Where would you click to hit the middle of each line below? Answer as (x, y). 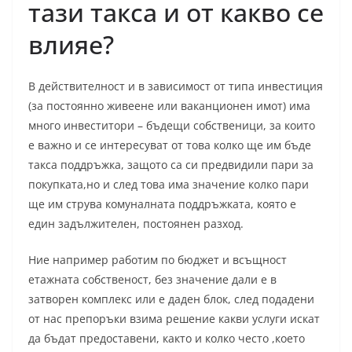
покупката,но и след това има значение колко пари (169, 185)
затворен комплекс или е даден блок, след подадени (171, 299)
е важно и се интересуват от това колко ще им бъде (170, 145)
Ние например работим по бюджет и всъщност (158, 260)
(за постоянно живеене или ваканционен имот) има (169, 106)
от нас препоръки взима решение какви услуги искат (174, 319)
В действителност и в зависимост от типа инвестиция (176, 86)
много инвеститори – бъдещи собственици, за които (172, 126)
